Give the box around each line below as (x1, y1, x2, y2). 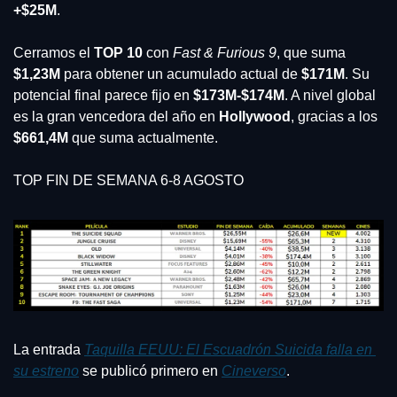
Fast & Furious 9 (173, 45, 276, 61)
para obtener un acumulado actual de (60, 66, 301, 82)
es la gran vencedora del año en (13, 109, 219, 125)
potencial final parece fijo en (13, 88, 193, 104)
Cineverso (222, 363, 286, 379)
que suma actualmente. (72, 130, 218, 146)
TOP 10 (94, 45, 146, 61)
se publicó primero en (79, 363, 222, 379)
